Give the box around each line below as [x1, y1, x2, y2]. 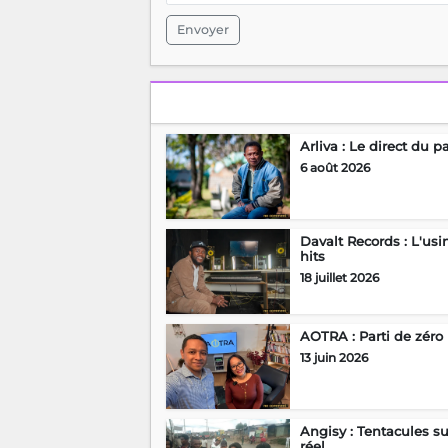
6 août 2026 [299, 160, 370, 176]
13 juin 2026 [299, 350, 368, 366]
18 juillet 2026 [299, 270, 379, 286]
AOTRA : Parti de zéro [299, 328, 443, 345]
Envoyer [176, 22, 229, 38]
